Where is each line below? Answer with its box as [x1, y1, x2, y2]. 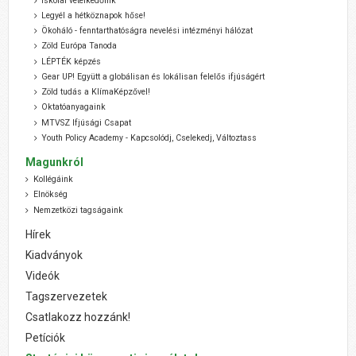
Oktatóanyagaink [41, 102, 106, 113]
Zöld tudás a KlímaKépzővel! [41, 87, 151, 98]
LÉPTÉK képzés [41, 56, 102, 67]
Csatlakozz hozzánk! [25, 310, 131, 323]
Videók [25, 269, 60, 282]
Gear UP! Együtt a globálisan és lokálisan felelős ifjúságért [41, 71, 265, 82]
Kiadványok [25, 248, 83, 261]
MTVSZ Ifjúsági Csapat [41, 117, 132, 128]
